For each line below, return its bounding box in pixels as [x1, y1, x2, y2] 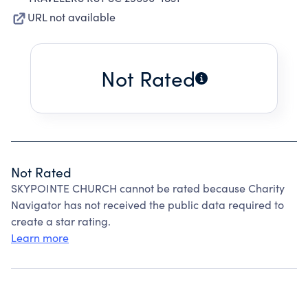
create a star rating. [11, 214, 111, 228]
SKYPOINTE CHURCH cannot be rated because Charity [11, 181, 285, 195]
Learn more [11, 230, 69, 245]
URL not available [27, 10, 115, 24]
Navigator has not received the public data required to [11, 197, 284, 212]
